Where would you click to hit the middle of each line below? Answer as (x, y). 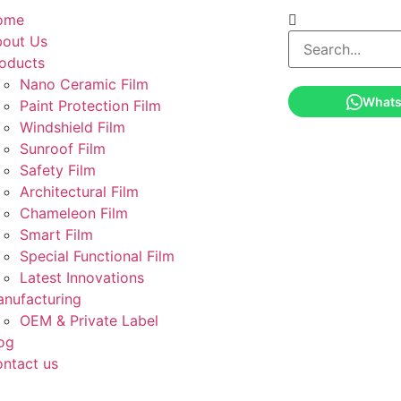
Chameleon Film (73, 213)
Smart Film (56, 235)
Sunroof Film (62, 149)
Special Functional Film (97, 256)
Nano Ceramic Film (84, 84)
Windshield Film (72, 127)
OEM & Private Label (89, 320)
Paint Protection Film (90, 106)
